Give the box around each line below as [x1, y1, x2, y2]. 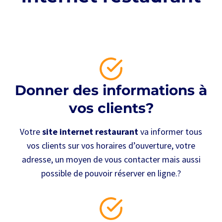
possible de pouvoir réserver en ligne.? [41, 167, 181, 179]
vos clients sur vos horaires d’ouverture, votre [27, 139, 195, 151]
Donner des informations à [15, 81, 207, 99]
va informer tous [138, 125, 202, 137]
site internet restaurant [42, 125, 138, 137]
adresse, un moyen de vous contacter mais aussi [21, 153, 201, 165]
